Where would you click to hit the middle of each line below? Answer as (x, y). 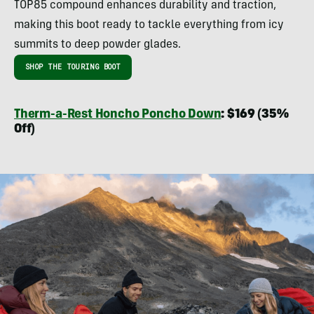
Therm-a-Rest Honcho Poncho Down (118, 115)
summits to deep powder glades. (97, 45)
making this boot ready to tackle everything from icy (149, 26)
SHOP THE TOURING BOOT (73, 67)
